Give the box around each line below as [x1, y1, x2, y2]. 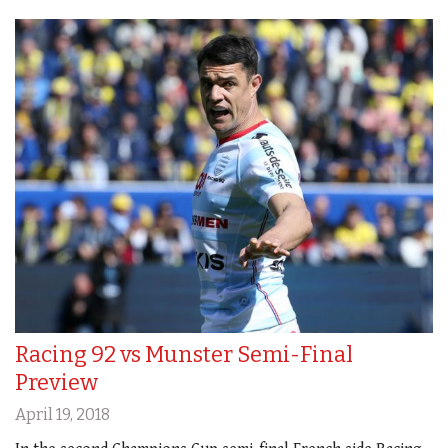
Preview [15, 368, 98, 396]
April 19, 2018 [15, 404, 110, 424]
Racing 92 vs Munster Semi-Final [15, 340, 353, 368]
